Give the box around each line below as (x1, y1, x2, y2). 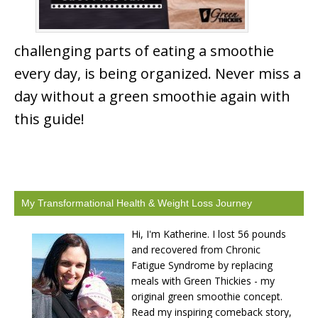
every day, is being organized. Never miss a (14, 63, 301, 83)
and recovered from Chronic (131, 242, 261, 256)
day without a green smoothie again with (14, 86, 290, 106)
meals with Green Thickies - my (131, 273, 275, 287)
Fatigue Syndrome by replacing (131, 258, 273, 272)
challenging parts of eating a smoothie (14, 40, 274, 60)
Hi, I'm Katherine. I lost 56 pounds (131, 226, 286, 241)
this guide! (14, 109, 84, 128)
